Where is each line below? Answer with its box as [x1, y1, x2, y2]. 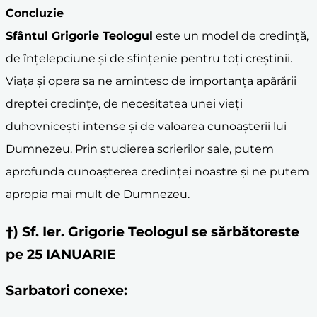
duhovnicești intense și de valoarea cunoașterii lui [6, 119, 287, 133]
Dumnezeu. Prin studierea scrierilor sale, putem [6, 142, 274, 156]
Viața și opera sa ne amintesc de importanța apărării [6, 74, 296, 88]
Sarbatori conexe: [6, 282, 127, 299]
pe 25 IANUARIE [6, 246, 116, 263]
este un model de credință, [153, 28, 309, 42]
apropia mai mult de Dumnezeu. [6, 187, 190, 201]
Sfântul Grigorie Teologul [6, 28, 153, 42]
